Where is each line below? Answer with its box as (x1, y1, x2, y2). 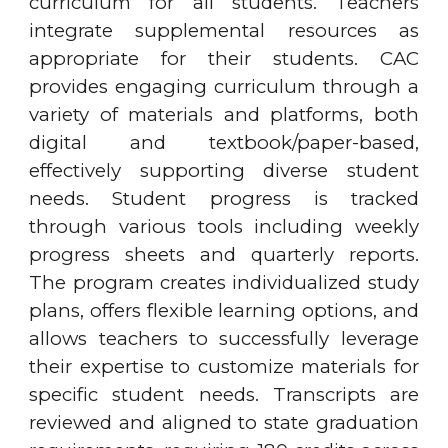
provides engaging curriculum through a (29, 75, 419, 98)
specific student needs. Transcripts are (29, 383, 419, 406)
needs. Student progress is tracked (29, 187, 419, 210)
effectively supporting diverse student (29, 159, 419, 182)
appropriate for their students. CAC (29, 47, 419, 70)
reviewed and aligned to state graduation (29, 411, 419, 434)
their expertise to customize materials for (29, 355, 419, 378)
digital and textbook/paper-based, (29, 131, 419, 154)
